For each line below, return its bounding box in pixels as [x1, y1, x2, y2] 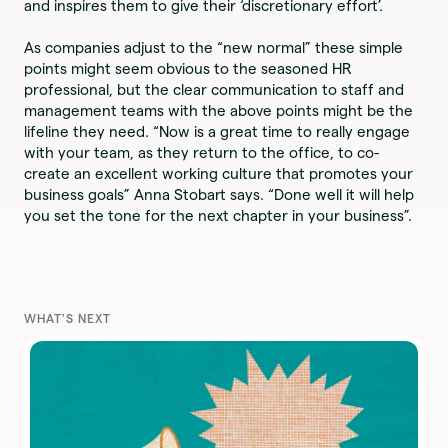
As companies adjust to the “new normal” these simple [24, 39, 404, 57]
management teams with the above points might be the [24, 102, 414, 120]
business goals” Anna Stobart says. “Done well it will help [24, 186, 415, 204]
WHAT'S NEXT [24, 311, 111, 325]
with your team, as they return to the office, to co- [24, 144, 380, 162]
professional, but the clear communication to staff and [24, 81, 405, 99]
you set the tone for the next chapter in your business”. [24, 207, 413, 225]
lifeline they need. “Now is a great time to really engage [24, 123, 411, 141]
